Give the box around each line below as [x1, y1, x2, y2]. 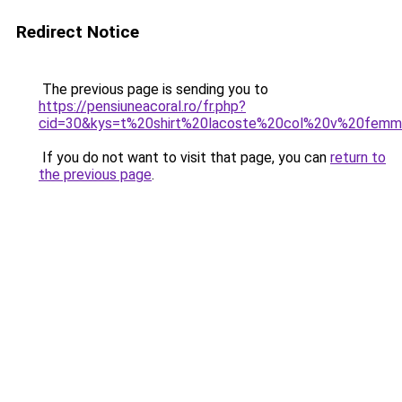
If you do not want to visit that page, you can [39, 149, 330, 166]
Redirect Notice [16, 22, 139, 42]
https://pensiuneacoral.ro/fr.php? [39, 98, 246, 115]
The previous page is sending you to [39, 81, 268, 98]
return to [330, 149, 386, 166]
